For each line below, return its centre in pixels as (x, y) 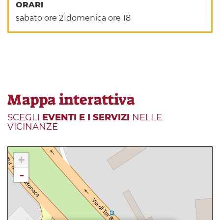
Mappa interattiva (71, 99)
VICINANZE (33, 126)
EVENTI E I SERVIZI (86, 117)
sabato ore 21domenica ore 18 (73, 18)
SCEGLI (25, 117)
